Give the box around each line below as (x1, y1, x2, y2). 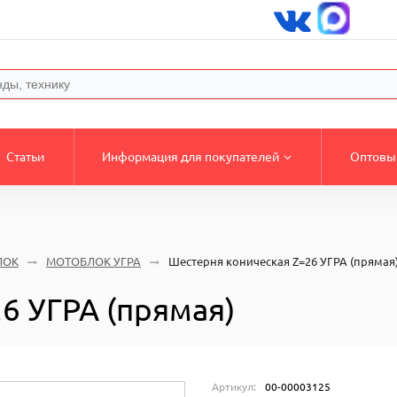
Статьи (5, 149, 44, 164)
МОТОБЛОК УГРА (46, 254, 141, 268)
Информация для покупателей (102, 149, 280, 164)
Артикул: (212, 380, 256, 393)
